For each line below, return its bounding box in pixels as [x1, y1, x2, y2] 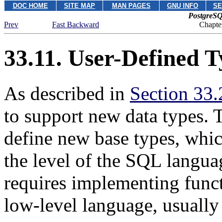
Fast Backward [52, 20, 99, 29]
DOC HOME [12, 2, 48, 9]
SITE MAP [64, 2, 95, 9]
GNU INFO [167, 2, 198, 9]
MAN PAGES [111, 2, 151, 9]
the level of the [4, 149, 125, 171]
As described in [4, 82, 130, 104]
